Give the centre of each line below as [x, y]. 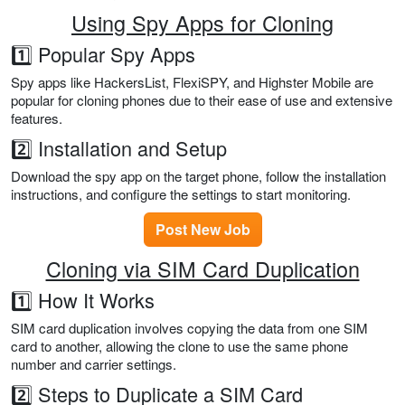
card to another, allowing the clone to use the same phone [179, 346]
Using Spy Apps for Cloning [202, 23]
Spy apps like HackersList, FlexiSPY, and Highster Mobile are [192, 82]
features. [37, 118]
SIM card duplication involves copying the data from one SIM [189, 328]
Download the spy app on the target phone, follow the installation [198, 176]
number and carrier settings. [94, 364]
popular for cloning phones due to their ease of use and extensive [202, 100]
